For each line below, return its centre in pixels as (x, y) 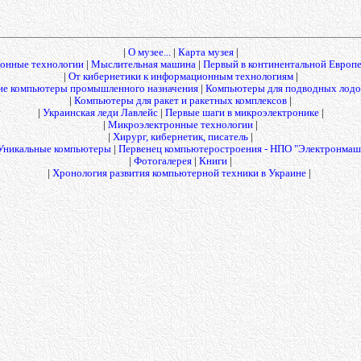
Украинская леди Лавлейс (100, 113)
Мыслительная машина (143, 64)
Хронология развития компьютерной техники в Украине (179, 173)
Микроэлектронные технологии (180, 125)
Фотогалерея (163, 161)
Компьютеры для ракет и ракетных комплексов (180, 101)
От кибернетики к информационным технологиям (180, 77)
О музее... (149, 52)
